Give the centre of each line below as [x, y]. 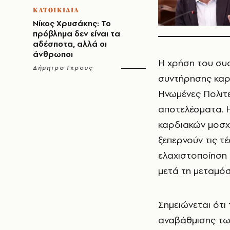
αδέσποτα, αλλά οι [70, 44]
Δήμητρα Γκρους [63, 68]
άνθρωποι [53, 54]
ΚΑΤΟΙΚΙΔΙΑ [56, 10]
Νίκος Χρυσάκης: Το [72, 23]
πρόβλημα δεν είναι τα [76, 34]
